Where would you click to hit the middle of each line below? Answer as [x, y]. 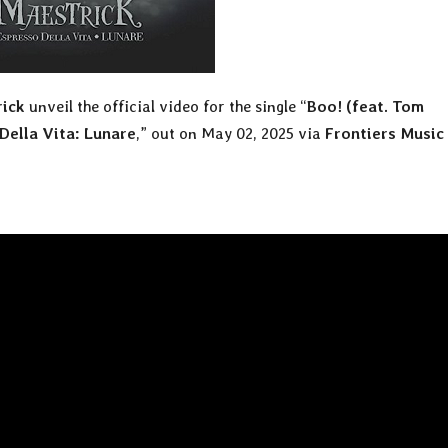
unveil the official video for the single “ [166, 107]
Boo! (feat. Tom [365, 107]
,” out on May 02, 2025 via [230, 134]
